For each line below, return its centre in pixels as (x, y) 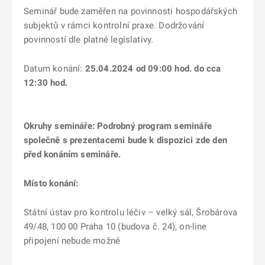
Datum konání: (54, 69)
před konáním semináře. (72, 154)
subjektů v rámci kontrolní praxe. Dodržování (114, 25)
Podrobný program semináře (154, 126)
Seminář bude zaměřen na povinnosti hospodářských (130, 11)
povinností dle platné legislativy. (89, 40)
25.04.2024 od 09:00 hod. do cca (153, 69)
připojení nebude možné (72, 241)
